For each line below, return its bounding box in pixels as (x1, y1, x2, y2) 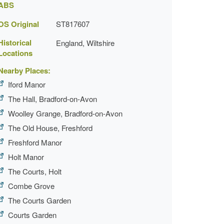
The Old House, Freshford (8, 122, 92, 133)
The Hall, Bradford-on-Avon (8, 93, 97, 104)
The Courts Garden (8, 195, 71, 205)
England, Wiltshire (56, 37, 114, 48)
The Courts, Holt (8, 166, 61, 176)
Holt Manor (8, 151, 44, 162)
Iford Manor (8, 79, 45, 89)
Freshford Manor (8, 137, 62, 147)
